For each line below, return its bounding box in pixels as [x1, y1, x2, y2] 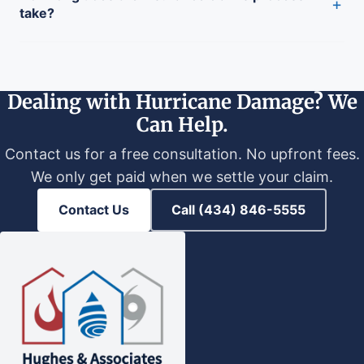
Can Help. [136, 111, 228, 137]
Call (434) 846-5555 [171, 201, 305, 218]
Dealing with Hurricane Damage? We [6, 89, 357, 115]
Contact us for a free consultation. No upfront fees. [4, 145, 360, 162]
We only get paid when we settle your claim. [31, 167, 333, 185]
